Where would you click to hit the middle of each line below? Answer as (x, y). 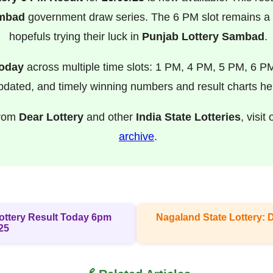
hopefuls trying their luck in (75, 37)
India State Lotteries (188, 117)
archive (136, 137)
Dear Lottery (51, 117)
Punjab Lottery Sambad (203, 37)
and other (109, 117)
